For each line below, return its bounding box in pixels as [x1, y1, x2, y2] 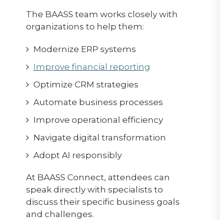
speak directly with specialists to [26, 184, 163, 194]
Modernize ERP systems [33, 44, 136, 54]
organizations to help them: [26, 21, 144, 31]
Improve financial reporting [33, 61, 150, 72]
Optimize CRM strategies [33, 79, 138, 89]
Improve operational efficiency [33, 114, 163, 125]
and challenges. [26, 209, 94, 219]
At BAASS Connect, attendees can [26, 172, 170, 182]
